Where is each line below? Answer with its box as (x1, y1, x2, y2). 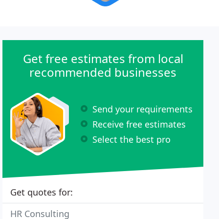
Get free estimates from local (22, 50, 183, 66)
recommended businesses (29, 64, 177, 80)
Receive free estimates (92, 118, 186, 130)
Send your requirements (92, 103, 193, 115)
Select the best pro (92, 133, 171, 145)
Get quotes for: (10, 186, 73, 198)
